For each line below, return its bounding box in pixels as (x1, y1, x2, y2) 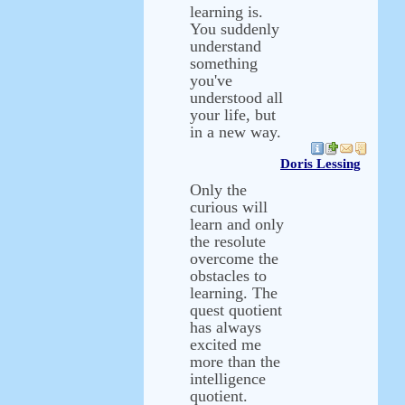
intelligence (190, 370, 266, 388)
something (190, 54, 258, 72)
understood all (190, 89, 283, 107)
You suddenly (190, 20, 279, 38)
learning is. (190, 3, 263, 21)
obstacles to (190, 267, 267, 285)
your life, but (190, 106, 276, 124)
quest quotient (190, 301, 282, 319)
